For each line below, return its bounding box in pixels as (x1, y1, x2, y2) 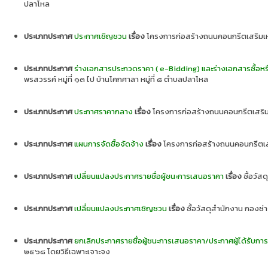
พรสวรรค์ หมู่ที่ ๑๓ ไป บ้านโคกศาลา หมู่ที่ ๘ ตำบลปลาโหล (24, 74, 208, 85)
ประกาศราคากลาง (74, 106, 133, 117)
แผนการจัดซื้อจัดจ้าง (74, 138, 144, 150)
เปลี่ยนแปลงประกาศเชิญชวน (74, 203, 167, 214)
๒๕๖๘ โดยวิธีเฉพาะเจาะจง (24, 246, 110, 257)
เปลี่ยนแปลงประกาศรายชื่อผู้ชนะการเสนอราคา (74, 170, 224, 182)
